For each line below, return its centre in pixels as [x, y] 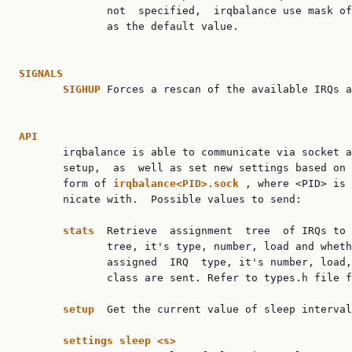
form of [66, 183]
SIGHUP [82, 89]
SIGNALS [41, 73]
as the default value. [129, 26]
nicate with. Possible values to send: [160, 199]
